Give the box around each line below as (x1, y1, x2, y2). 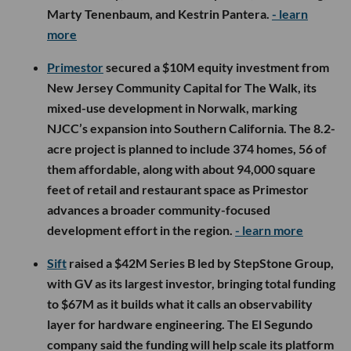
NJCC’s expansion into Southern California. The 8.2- (47, 121, 335, 136)
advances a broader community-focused (47, 202, 270, 218)
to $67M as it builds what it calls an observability (47, 296, 313, 312)
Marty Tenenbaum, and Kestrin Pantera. (47, 6, 272, 22)
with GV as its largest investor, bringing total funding (47, 276, 335, 291)
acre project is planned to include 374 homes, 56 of (47, 141, 327, 157)
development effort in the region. (47, 223, 235, 238)
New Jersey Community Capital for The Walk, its (47, 80, 317, 96)
